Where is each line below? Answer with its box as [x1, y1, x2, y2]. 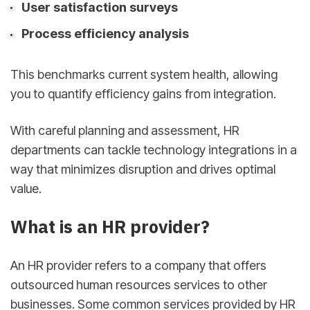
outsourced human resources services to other [10, 277, 267, 292]
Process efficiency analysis [21, 26, 189, 42]
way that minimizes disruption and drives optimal [10, 162, 275, 177]
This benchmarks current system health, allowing [10, 67, 277, 82]
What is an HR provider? [10, 215, 210, 239]
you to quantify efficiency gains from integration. [10, 86, 276, 101]
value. [10, 181, 42, 197]
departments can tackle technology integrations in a [10, 143, 297, 158]
